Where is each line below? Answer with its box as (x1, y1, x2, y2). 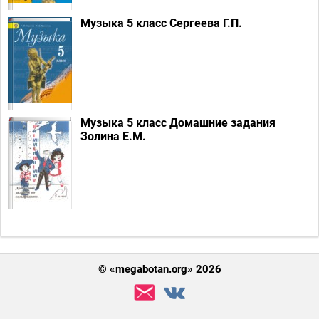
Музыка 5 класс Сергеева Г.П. (80, 17, 242, 30)
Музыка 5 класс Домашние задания (80, 117, 276, 130)
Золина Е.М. (80, 130, 146, 143)
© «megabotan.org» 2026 (98, 263, 221, 276)
